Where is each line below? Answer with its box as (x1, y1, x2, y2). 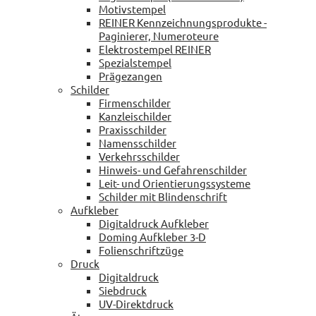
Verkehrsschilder (99, 149, 180, 163)
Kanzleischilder (99, 109, 171, 123)
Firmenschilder (99, 95, 171, 109)
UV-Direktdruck (99, 296, 174, 310)
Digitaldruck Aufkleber (99, 216, 209, 230)
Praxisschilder (99, 122, 166, 136)
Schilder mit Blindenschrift (99, 189, 227, 203)
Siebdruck (99, 283, 147, 297)
